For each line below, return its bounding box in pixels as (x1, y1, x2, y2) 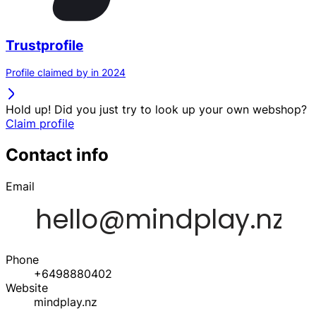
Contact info (6, 145, 109, 166)
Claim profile (6, 116, 74, 131)
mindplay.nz (34, 295, 97, 310)
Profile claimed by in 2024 (6, 66, 126, 79)
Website (6, 281, 48, 296)
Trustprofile (6, 37, 83, 54)
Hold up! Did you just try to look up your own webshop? (6, 102, 307, 117)
